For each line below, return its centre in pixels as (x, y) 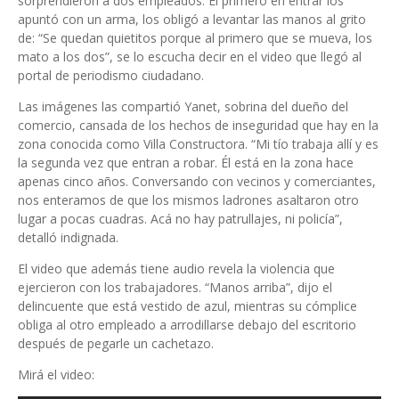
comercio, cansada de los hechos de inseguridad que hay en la (198, 125)
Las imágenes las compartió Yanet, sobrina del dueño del (183, 106)
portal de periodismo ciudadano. (111, 75)
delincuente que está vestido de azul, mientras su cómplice (187, 306)
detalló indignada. (68, 237)
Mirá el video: (56, 375)
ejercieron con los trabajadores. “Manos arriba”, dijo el (175, 287)
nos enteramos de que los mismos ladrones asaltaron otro (188, 200)
